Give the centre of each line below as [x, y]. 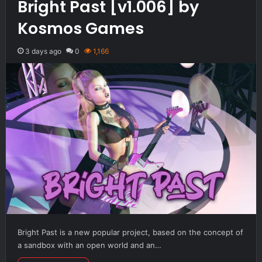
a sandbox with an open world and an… [89, 245]
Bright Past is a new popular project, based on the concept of [130, 232]
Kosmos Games [80, 28]
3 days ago [43, 51]
